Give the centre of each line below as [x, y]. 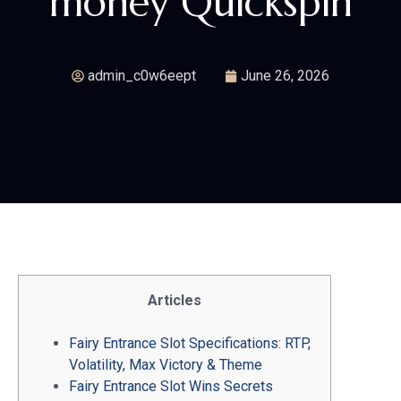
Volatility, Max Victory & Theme [166, 364]
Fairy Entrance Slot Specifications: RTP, [190, 343]
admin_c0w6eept [142, 75]
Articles [175, 300]
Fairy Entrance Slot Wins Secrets [171, 386]
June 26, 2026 [285, 75]
